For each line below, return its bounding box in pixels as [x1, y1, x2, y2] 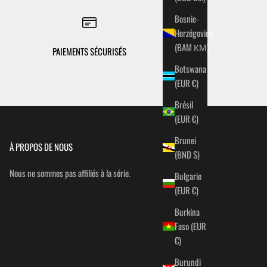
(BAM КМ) [194, 41, 209, 54]
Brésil [175, 98, 193, 111]
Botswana [175, 62, 206, 76]
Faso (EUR [175, 219, 206, 233]
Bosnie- [175, 12, 199, 26]
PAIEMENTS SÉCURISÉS [52, 45, 127, 58]
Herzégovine [175, 26, 213, 40]
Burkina [175, 205, 200, 219]
